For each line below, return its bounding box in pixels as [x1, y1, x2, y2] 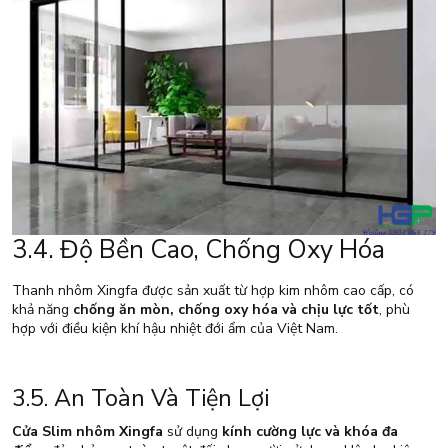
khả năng [12, 299, 73, 319]
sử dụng [163, 421, 222, 441]
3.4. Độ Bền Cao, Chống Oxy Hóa [12, 231, 385, 267]
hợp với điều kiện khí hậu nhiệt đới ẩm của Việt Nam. [12, 318, 338, 338]
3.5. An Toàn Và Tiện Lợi [12, 381, 269, 414]
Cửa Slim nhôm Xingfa [12, 421, 163, 441]
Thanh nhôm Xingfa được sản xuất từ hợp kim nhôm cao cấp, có [12, 280, 414, 300]
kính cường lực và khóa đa [222, 421, 398, 441]
